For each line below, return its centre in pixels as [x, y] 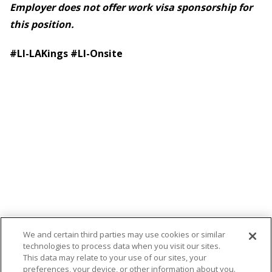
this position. [42, 25]
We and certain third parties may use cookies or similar [124, 234]
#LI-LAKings [40, 54]
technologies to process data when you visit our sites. [122, 246]
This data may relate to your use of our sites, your [115, 257]
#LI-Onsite [97, 54]
